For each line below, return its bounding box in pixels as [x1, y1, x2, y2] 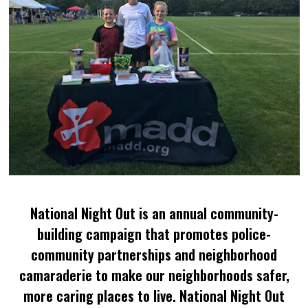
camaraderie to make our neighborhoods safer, [19, 265, 289, 286]
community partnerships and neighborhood [31, 244, 277, 265]
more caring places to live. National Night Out [23, 285, 285, 307]
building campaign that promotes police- [37, 223, 271, 245]
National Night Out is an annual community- [30, 203, 278, 224]
